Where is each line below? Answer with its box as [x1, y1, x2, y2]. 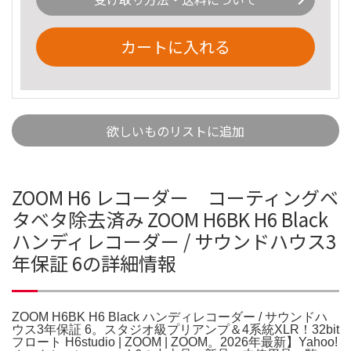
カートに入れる [121, 34, 230, 58]
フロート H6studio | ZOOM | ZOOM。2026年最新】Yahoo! [12, 335, 338, 349]
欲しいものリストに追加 [107, 121, 244, 140]
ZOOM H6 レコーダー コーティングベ [12, 183, 338, 211]
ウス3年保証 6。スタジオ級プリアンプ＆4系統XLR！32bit [12, 322, 339, 336]
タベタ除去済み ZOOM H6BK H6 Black [12, 204, 328, 233]
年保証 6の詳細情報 [12, 248, 176, 277]
